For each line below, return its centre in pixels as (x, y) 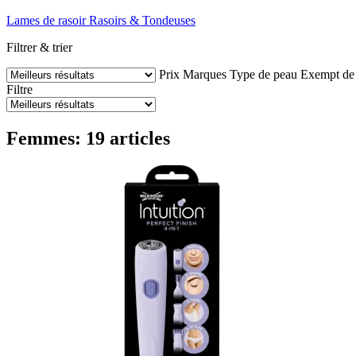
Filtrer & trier (39, 47)
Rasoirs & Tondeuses (142, 20)
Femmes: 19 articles (88, 138)
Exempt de (327, 74)
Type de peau (263, 74)
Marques (205, 74)
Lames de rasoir (46, 20)
